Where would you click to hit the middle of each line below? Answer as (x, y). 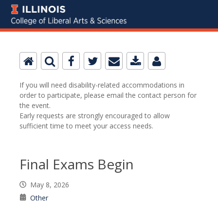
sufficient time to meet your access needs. (86, 126)
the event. (35, 106)
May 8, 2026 (52, 185)
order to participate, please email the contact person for (108, 95)
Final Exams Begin (77, 164)
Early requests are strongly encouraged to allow (95, 116)
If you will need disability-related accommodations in (102, 85)
